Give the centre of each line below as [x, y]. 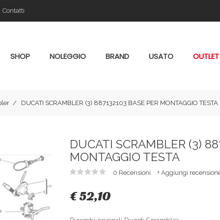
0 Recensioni [132, 173]
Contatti [14, 11]
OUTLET [206, 56]
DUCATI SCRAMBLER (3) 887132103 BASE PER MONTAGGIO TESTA [120, 103]
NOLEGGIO [68, 56]
